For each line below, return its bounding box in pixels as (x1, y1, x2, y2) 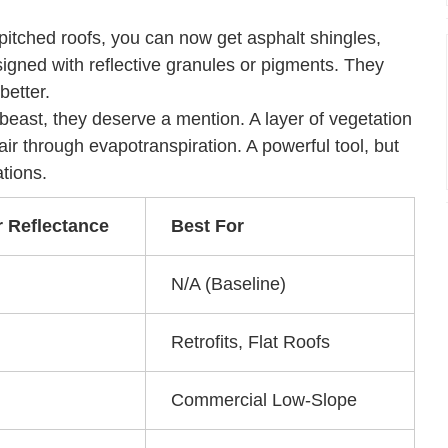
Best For (171, 216, 244, 236)
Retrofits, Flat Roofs (171, 332, 330, 352)
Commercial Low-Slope (171, 390, 357, 410)
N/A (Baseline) (171, 274, 286, 294)
